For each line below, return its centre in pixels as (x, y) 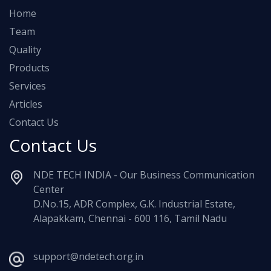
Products (29, 68)
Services (28, 86)
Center (49, 190)
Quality (25, 50)
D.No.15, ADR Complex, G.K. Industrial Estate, (134, 204)
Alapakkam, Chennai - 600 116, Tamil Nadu (130, 219)
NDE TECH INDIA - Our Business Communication (144, 175)
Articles (26, 104)
